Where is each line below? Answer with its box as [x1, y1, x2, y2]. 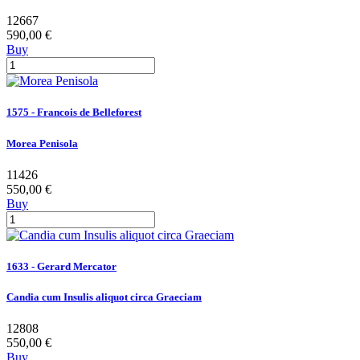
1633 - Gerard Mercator [6, 260, 117, 272]
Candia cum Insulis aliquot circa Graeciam [6, 291, 202, 304]
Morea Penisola [6, 137, 78, 149]
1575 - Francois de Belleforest [6, 106, 141, 119]
